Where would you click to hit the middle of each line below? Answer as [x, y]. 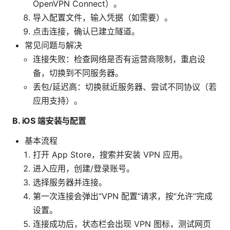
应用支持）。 [57, 101]
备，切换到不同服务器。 [78, 73]
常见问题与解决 [53, 45]
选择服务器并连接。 [70, 183]
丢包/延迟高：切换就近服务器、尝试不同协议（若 [125, 87]
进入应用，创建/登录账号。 [84, 169]
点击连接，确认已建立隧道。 [86, 32]
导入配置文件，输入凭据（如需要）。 [103, 18]
